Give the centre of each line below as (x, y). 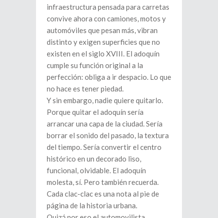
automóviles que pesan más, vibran (102, 30)
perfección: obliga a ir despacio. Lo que (109, 77)
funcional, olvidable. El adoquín (96, 170)
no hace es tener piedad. (85, 88)
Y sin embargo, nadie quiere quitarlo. (105, 100)
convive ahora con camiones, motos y (106, 18)
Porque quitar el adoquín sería (95, 112)
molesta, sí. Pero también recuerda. (103, 182)
